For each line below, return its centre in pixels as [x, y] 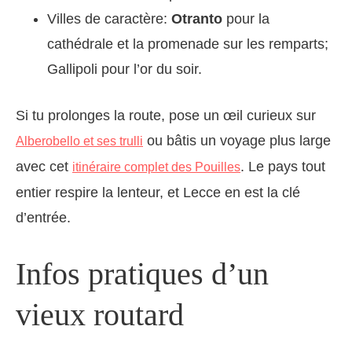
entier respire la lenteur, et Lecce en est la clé [158, 193]
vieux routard [100, 315]
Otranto [197, 19]
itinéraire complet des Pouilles [156, 167]
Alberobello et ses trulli [79, 141]
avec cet [44, 167]
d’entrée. [43, 218]
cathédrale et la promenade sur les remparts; [188, 44]
